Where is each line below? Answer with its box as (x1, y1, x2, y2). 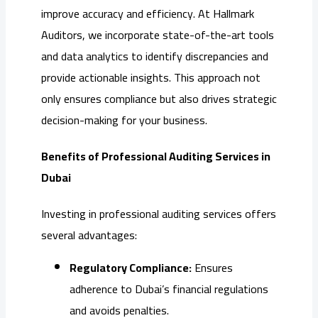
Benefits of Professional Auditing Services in (41, 145, 270, 167)
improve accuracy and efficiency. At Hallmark (41, 2, 254, 24)
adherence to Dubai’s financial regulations (70, 278, 268, 300)
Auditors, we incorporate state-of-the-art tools (41, 23, 274, 45)
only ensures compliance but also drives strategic (41, 87, 277, 109)
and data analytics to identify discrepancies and (41, 45, 268, 67)
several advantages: (41, 224, 137, 246)
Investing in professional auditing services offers (41, 203, 276, 225)
